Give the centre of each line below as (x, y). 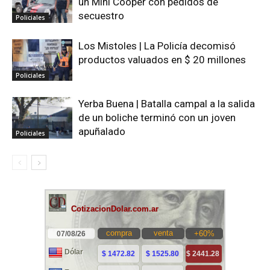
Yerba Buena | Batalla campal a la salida (167, 104)
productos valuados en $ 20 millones (162, 60)
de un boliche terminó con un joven (157, 118)
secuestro (101, 16)
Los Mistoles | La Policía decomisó (157, 46)
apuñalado (102, 132)
